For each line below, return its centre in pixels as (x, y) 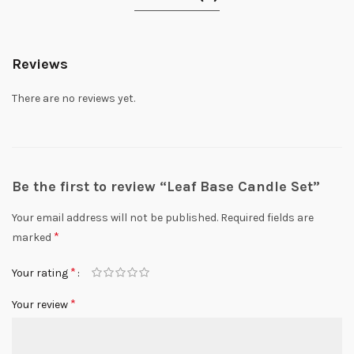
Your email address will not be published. (115, 218)
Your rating (41, 273)
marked (33, 238)
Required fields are (267, 218)
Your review (41, 305)
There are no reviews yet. (73, 99)
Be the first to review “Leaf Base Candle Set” (166, 187)
